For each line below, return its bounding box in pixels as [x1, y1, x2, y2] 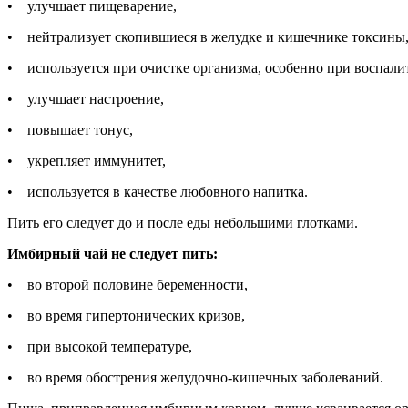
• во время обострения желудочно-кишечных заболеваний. [7, 369, 387, 385]
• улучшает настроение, [7, 90, 164, 107]
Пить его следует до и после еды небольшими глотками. [7, 214, 362, 230]
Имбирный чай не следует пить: [7, 245, 221, 261]
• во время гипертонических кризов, [7, 307, 245, 323]
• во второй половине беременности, [7, 276, 248, 292]
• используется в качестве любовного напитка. [7, 183, 311, 199]
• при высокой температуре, [7, 338, 192, 354]
